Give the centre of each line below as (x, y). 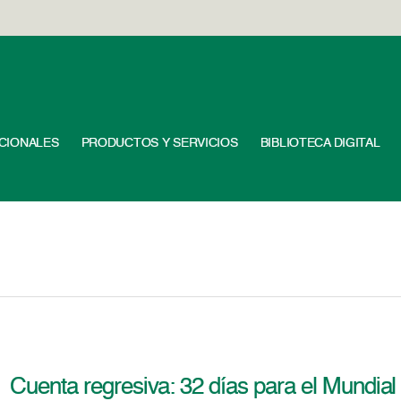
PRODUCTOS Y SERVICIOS (159, 143)
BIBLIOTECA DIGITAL (320, 143)
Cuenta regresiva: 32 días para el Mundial (203, 388)
